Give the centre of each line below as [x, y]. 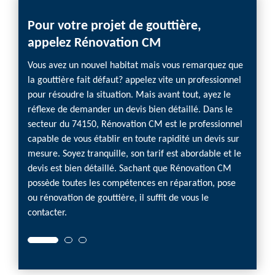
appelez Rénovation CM [94, 43]
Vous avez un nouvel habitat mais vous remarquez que [135, 66]
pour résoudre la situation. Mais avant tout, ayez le [129, 95]
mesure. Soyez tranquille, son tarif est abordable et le [134, 154]
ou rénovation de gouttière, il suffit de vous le [118, 198]
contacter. [47, 213]
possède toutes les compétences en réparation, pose [132, 184]
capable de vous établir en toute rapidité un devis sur [134, 139]
